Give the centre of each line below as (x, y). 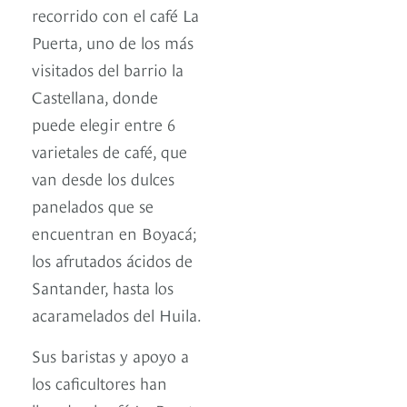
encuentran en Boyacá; (114, 232)
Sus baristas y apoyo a (110, 354)
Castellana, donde (95, 95)
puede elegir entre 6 (104, 123)
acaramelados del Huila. (117, 313)
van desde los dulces (103, 177)
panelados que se (93, 204)
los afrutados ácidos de (112, 259)
